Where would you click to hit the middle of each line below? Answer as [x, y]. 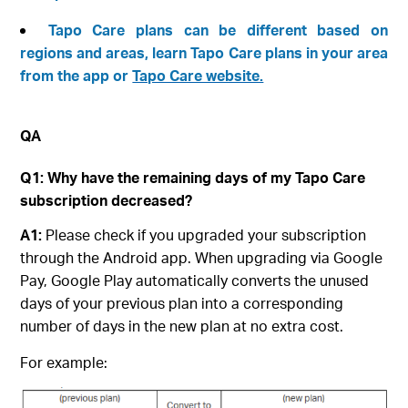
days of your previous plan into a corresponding [182, 303]
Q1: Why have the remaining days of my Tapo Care [193, 178]
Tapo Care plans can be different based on [218, 30]
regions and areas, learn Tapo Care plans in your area [204, 53]
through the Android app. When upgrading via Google [202, 258]
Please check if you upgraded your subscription [204, 235]
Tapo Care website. [198, 76]
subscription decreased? [107, 200]
